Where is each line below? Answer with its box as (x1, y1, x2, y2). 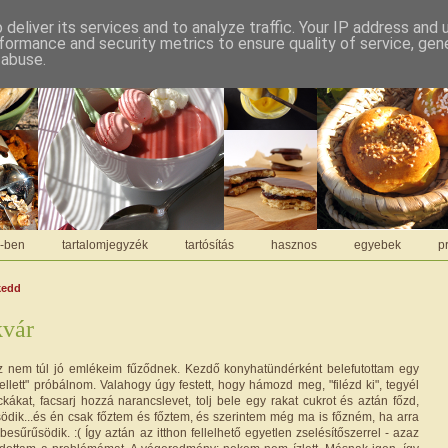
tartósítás (185, 237, 234, 252)
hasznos (271, 237, 317, 252)
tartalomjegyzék (62, 237, 148, 252)
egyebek (354, 237, 401, 252)
